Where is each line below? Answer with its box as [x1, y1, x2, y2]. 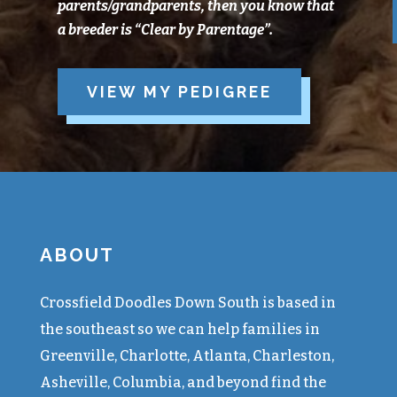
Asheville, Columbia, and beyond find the [39, 374, 326, 392]
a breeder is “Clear [57, 21, 178, 39]
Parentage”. [196, 21, 273, 39]
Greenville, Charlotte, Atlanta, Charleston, [39, 347, 334, 365]
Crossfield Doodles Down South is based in [39, 294, 336, 312]
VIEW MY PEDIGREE [86, 82, 272, 101]
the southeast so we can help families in [39, 321, 320, 339]
